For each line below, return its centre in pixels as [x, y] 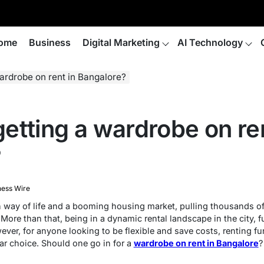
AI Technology [210, 42]
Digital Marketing [121, 42]
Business [50, 42]
